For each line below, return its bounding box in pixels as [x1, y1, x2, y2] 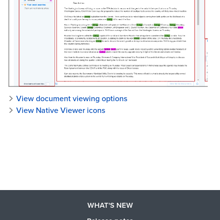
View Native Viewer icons [16, 104, 105, 116]
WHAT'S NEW [87, 200, 133, 211]
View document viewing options [16, 92, 127, 104]
